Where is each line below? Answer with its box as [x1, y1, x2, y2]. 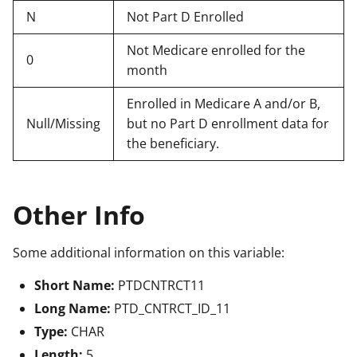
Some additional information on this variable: [13, 243, 284, 261]
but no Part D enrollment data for [127, 114, 329, 132]
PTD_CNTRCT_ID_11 [114, 299, 230, 317]
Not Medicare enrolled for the [127, 41, 305, 59]
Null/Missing [26, 114, 100, 132]
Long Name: [34, 299, 114, 317]
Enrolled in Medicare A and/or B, [127, 94, 320, 112]
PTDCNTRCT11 [118, 276, 205, 294]
